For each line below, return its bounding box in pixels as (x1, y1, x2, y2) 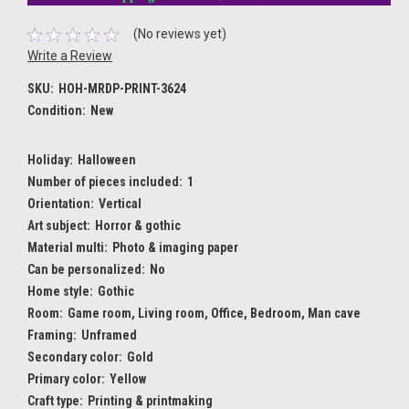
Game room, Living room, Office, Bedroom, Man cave (67, 306, 361, 321)
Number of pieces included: (27, 174, 183, 190)
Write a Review (27, 48, 112, 64)
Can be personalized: (27, 262, 145, 278)
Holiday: (27, 152, 73, 168)
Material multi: (27, 240, 108, 256)
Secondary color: (27, 350, 122, 365)
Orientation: (27, 196, 94, 212)
